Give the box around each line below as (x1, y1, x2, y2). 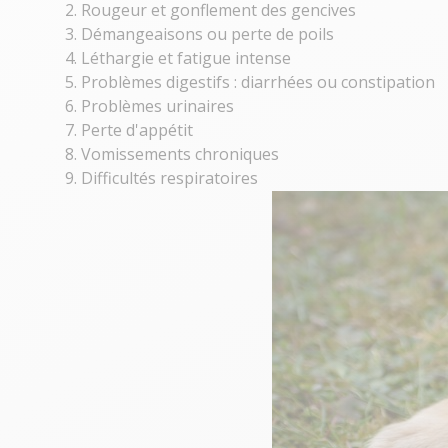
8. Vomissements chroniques (65, 143, 279, 165)
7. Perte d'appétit (65, 119, 193, 141)
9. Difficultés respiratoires (65, 167, 258, 189)
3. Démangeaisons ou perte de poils (65, 23, 334, 45)
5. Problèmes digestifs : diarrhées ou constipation (65, 71, 435, 93)
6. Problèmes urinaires (65, 95, 234, 117)
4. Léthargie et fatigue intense (65, 47, 291, 69)
